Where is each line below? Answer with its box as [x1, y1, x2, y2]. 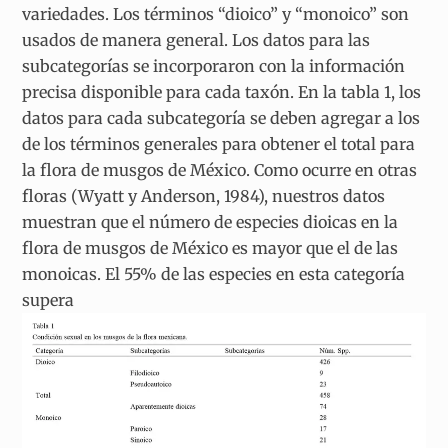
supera [22, 290, 75, 311]
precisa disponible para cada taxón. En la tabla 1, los [22, 82, 422, 103]
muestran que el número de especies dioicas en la [22, 212, 399, 233]
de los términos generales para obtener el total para [22, 134, 416, 155]
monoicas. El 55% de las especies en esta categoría [22, 264, 406, 285]
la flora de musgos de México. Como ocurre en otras [22, 160, 418, 181]
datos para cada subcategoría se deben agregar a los [22, 108, 421, 129]
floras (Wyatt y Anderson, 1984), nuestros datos [22, 186, 386, 207]
